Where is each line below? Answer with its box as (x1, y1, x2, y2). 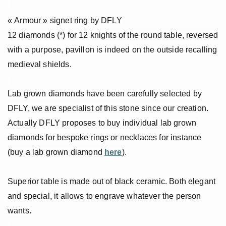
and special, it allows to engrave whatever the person (8, 192, 201, 201)
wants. (8, 206, 31, 215)
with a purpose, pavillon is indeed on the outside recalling (8, 45, 217, 54)
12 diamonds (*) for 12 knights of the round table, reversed (8, 31, 218, 40)
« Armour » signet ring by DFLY (8, 16, 122, 25)
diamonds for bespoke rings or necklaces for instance (8, 133, 202, 142)
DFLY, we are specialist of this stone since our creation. (8, 104, 209, 113)
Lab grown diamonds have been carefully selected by (8, 89, 202, 98)
